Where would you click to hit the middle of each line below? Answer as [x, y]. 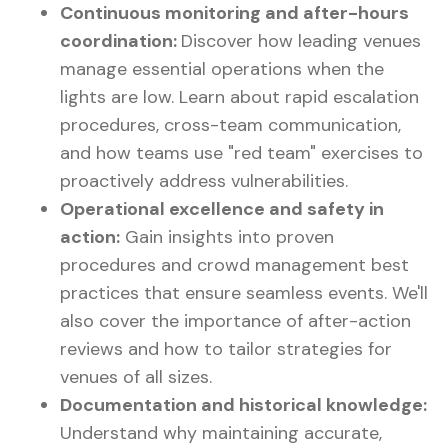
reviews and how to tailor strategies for [226, 349]
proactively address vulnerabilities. [204, 181]
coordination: [120, 41]
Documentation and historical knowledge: [243, 405]
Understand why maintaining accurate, [221, 433]
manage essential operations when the [222, 69]
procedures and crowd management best [234, 265]
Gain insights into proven [227, 237]
